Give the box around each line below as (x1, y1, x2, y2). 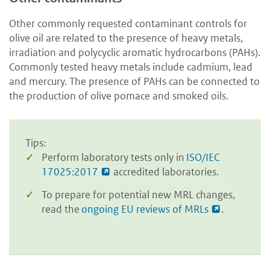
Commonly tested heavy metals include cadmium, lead (9, 60, 253, 74)
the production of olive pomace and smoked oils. (9, 89, 228, 103)
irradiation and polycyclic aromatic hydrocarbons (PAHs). (9, 46, 260, 60)
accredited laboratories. (111, 165, 219, 179)
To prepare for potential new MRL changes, (42, 187, 235, 201)
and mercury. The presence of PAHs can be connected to (9, 75, 260, 89)
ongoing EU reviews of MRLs (81, 202, 209, 216)
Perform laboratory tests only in (42, 151, 186, 165)
